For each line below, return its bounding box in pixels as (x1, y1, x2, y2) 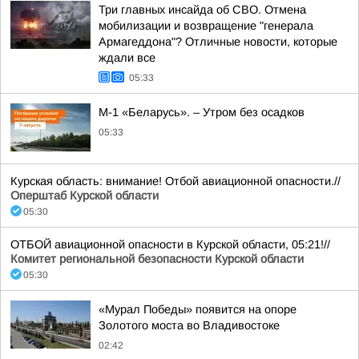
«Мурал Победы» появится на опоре (99, 303, 296, 316)
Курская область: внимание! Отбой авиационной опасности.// (10, 175, 341, 188)
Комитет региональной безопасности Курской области (10, 252, 304, 265)
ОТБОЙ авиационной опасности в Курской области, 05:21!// (10, 238, 330, 251)
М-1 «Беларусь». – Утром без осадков (99, 106, 305, 119)
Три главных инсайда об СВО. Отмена (99, 3, 306, 16)
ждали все (99, 51, 155, 64)
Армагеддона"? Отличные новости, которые (99, 35, 337, 48)
